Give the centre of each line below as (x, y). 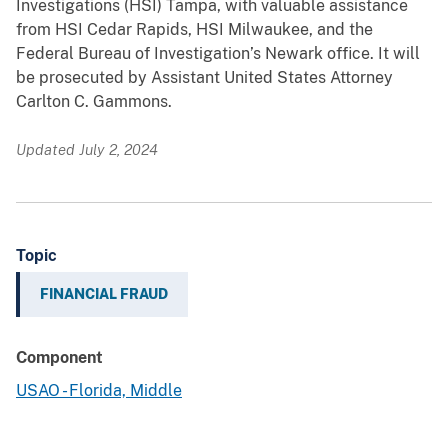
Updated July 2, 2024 (87, 150)
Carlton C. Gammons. (94, 102)
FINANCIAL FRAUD (104, 294)
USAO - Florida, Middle (99, 391)
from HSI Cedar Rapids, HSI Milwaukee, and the (194, 30)
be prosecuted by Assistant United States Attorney (204, 78)
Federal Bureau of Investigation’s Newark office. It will (218, 54)
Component (59, 358)
